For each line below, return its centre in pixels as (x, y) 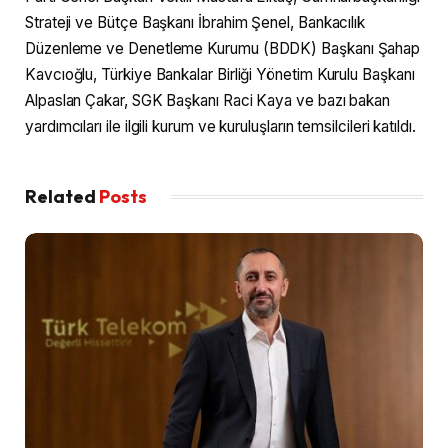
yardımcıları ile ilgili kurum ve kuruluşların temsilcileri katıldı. (220, 127)
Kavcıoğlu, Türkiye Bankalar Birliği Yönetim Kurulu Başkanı (220, 75)
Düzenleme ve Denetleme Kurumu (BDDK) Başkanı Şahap (223, 49)
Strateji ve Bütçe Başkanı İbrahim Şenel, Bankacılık (195, 23)
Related (62, 197)
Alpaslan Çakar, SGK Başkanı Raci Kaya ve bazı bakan (208, 101)
